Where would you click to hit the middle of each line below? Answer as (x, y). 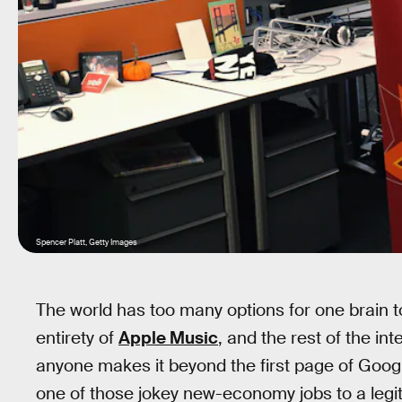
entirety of (77, 338)
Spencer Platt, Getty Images (87, 242)
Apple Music (168, 338)
